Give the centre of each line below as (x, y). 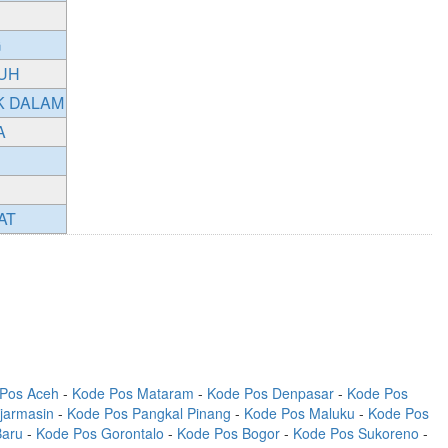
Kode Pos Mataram (133, 393)
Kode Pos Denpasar (270, 393)
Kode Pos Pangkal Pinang (148, 413)
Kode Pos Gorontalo (100, 433)
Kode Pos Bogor (228, 433)
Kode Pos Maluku (299, 413)
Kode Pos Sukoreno (356, 433)
